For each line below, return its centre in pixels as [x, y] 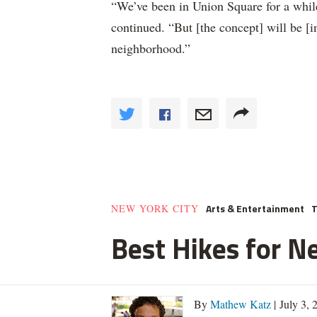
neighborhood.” [151, 48]
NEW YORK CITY [155, 208]
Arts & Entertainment [255, 208]
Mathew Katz [241, 304]
